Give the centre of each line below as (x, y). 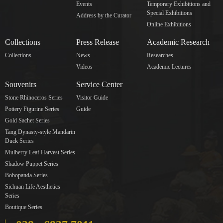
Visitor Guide (92, 97)
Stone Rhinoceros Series (34, 97)
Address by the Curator (104, 15)
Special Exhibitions (170, 13)
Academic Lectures (169, 66)
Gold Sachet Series (27, 120)
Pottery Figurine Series (32, 109)
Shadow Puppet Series (32, 164)
